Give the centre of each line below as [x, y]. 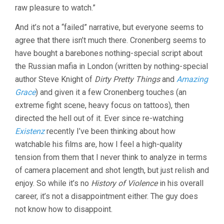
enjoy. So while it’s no [53, 183]
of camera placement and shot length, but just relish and [112, 170]
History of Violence [124, 183]
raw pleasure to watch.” [55, 8]
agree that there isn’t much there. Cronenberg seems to [110, 40]
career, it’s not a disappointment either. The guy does [106, 196]
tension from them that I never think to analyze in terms [111, 157]
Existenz [30, 131]
